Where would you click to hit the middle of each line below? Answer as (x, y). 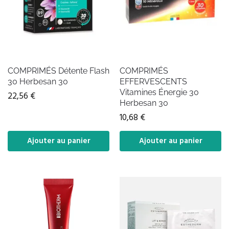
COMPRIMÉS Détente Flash (59, 71)
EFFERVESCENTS (153, 81)
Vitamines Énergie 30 (159, 92)
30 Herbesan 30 (38, 81)
